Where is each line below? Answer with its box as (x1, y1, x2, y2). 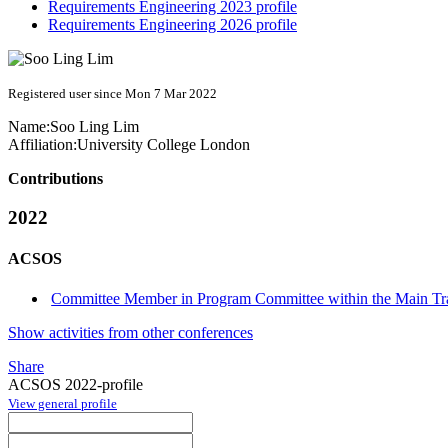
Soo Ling (50, 118, 113, 136)
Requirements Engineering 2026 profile (48, 16, 297, 34)
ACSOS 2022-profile (8, 375, 143, 393)
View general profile (8, 395, 117, 411)
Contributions (8, 170, 103, 188)
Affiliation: (8, 136, 77, 154)
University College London (77, 136, 250, 154)
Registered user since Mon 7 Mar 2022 (8, 86, 217, 102)
